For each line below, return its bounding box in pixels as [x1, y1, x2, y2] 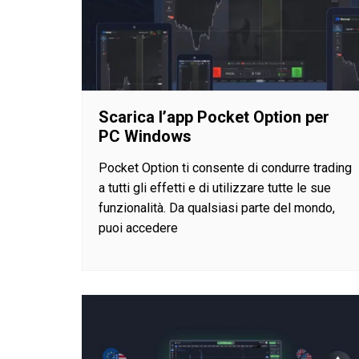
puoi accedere [99, 220, 178, 236]
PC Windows [99, 126, 192, 146]
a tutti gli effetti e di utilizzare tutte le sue [99, 179, 331, 196]
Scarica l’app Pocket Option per [99, 107, 329, 127]
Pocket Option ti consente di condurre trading [99, 159, 352, 175]
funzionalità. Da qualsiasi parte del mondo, [99, 200, 335, 216]
